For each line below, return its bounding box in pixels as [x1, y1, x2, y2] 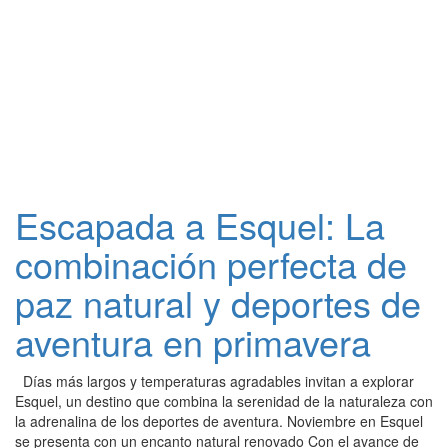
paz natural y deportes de [15, 277, 421, 328]
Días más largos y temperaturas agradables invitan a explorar [15, 371, 414, 391]
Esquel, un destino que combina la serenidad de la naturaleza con [15, 391, 433, 411]
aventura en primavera [15, 316, 371, 367]
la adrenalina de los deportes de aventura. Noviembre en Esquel [15, 411, 423, 431]
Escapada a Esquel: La [15, 199, 385, 250]
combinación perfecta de [15, 238, 407, 289]
